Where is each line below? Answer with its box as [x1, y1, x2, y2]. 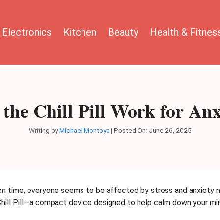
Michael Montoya [59, 126, 110, 134]
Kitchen [63, 26, 96, 38]
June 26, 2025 [148, 126, 192, 134]
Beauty [108, 26, 138, 38]
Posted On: [113, 126, 149, 134]
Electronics [2, 26, 52, 38]
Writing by [28, 126, 59, 134]
